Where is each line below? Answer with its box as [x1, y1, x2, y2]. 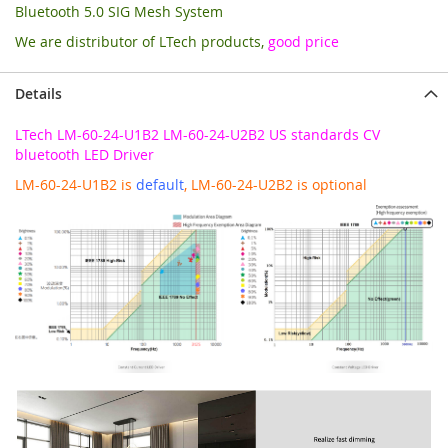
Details [15, 83, 62, 103]
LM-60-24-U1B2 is [15, 174, 136, 194]
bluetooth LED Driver [15, 144, 154, 164]
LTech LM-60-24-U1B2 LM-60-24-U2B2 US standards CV [15, 124, 380, 144]
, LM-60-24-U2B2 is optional [184, 174, 367, 194]
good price [268, 31, 339, 51]
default [136, 174, 184, 194]
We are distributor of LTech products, [15, 31, 268, 51]
